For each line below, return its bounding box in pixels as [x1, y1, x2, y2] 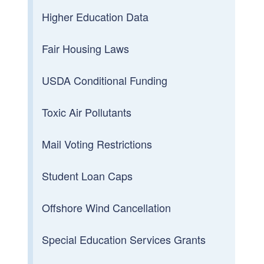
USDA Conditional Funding [42, 72, 168, 88]
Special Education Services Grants [42, 231, 206, 247]
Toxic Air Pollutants [42, 104, 132, 120]
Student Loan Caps [42, 167, 133, 183]
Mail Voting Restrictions [42, 136, 153, 151]
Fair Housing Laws [42, 40, 130, 56]
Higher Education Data [42, 8, 149, 24]
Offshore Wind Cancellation [42, 199, 171, 215]
